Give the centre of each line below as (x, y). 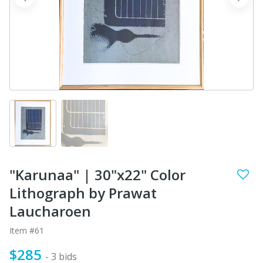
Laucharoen (50, 211)
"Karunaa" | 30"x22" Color (97, 174)
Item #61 (27, 230)
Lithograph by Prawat (83, 193)
